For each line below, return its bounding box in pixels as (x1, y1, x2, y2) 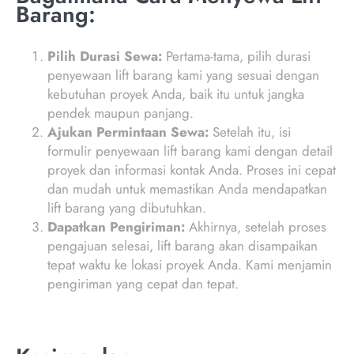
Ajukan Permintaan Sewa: (47, 122, 209, 142)
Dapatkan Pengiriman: (47, 217, 185, 237)
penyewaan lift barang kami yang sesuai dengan (47, 66, 319, 85)
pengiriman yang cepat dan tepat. (47, 274, 239, 294)
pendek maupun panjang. (47, 104, 194, 123)
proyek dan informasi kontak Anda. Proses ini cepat (47, 160, 336, 180)
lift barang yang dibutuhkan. (47, 198, 206, 218)
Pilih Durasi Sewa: (47, 47, 162, 66)
